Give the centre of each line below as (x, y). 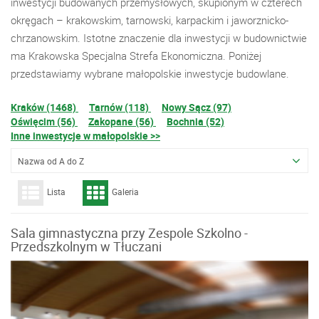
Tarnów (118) (120, 107)
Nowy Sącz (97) (197, 107)
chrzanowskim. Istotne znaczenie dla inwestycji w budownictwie (159, 38)
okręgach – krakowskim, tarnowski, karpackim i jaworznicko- (150, 20)
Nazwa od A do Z (51, 161)
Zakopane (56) (122, 121)
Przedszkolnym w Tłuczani (86, 246)
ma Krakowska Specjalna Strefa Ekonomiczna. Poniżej (136, 56)
